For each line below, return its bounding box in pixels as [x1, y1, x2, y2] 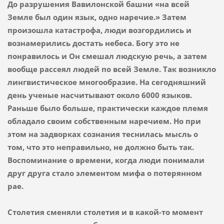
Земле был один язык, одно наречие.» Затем [7, 11, 186, 22]
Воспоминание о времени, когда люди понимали [7, 154, 204, 165]
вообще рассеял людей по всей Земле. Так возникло [7, 63, 216, 74]
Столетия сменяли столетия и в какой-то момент [7, 206, 203, 217]
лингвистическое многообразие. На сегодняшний [7, 76, 206, 87]
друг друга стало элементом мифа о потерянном [7, 167, 202, 178]
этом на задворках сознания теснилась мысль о [7, 128, 198, 139]
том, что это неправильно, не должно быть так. [7, 141, 194, 152]
